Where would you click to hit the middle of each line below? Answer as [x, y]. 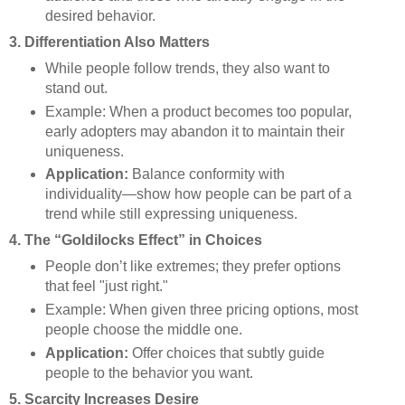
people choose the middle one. [143, 330]
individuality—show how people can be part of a [198, 194]
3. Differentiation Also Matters [109, 42]
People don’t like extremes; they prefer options [193, 267]
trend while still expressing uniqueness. [171, 214]
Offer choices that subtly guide [226, 353]
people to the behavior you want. [149, 373]
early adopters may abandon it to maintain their [194, 131]
